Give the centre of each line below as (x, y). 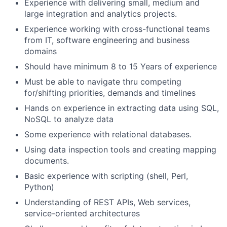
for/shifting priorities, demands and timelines (110, 93)
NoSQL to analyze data (69, 119)
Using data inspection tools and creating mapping (120, 149)
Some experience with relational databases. (108, 134)
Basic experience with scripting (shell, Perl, (106, 176)
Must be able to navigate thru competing (103, 82)
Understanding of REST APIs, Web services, (107, 202)
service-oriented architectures (82, 213)
